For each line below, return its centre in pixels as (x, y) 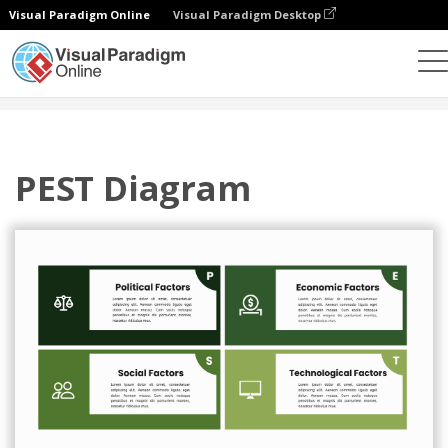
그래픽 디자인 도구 (121, 90)
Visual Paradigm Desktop (248, 14)
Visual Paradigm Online (79, 14)
